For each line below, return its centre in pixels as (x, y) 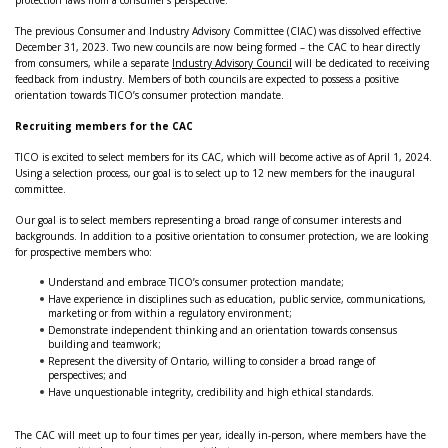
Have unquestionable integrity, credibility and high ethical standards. (211, 392)
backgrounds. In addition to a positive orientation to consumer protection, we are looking (221, 236)
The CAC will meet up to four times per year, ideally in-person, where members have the (220, 435)
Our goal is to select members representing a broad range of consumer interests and (208, 220)
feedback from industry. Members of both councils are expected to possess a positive (207, 79)
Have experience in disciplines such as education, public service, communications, (237, 299)
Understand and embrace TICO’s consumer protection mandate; (196, 282)
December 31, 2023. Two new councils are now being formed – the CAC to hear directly (217, 47)
